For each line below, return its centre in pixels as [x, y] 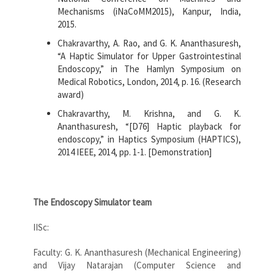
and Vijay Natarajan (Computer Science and [137, 265]
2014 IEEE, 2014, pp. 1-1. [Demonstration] [135, 152]
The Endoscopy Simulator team [92, 202]
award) [71, 95]
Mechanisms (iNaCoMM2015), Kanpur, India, [149, 12]
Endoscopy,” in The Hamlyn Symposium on [149, 69]
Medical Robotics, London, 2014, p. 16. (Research [149, 82]
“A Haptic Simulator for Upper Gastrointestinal [149, 56]
